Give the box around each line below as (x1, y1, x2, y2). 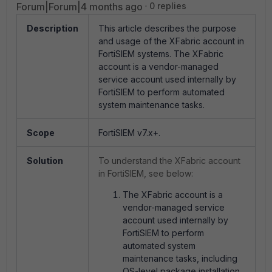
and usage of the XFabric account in (98, 36, 244, 46)
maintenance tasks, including (123, 253, 237, 263)
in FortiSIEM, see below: (98, 168, 193, 178)
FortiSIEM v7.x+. (98, 127, 160, 138)
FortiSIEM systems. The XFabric (98, 49, 223, 59)
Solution (27, 155, 63, 166)
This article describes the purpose (98, 23, 236, 33)
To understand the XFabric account (98, 155, 240, 166)
